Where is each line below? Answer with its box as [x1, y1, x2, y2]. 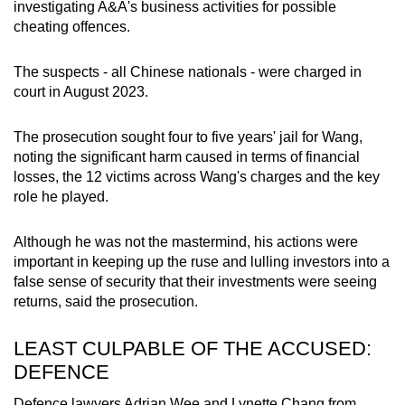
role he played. [14, 188, 108, 204]
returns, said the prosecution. [14, 293, 198, 309]
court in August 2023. [14, 83, 148, 99]
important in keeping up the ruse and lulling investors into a [14, 253, 390, 269]
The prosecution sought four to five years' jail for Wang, [14, 128, 363, 145]
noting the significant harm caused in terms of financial [14, 148, 360, 165]
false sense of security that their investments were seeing [14, 273, 377, 289]
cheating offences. [14, 18, 130, 34]
